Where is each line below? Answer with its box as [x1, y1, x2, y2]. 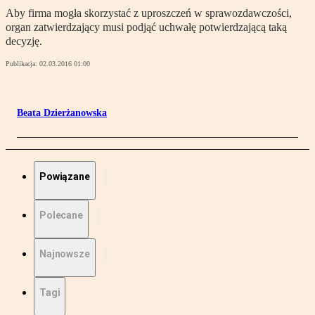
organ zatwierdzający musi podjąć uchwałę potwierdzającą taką [6, 21, 287, 34]
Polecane [39, 210, 83, 221]
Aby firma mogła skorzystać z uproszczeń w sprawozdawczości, [6, 7, 292, 20]
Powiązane [39, 171, 90, 183]
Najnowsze [39, 248, 90, 260]
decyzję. [6, 35, 42, 48]
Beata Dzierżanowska [17, 108, 107, 119]
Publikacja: [6, 60, 39, 68]
